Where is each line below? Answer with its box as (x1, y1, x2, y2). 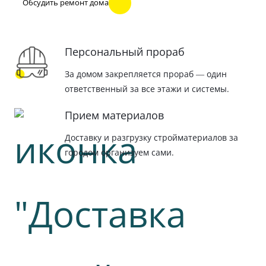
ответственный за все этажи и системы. (65, 83, 229, 94)
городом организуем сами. (65, 147, 174, 159)
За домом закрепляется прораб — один (65, 68, 227, 80)
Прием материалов (65, 108, 164, 123)
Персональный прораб (65, 44, 185, 59)
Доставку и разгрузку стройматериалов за (65, 132, 238, 144)
